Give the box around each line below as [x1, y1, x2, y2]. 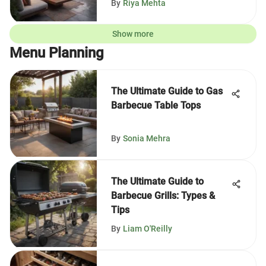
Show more [112, 29, 154, 39]
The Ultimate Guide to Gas [111, 85, 223, 97]
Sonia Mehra [123, 134, 170, 143]
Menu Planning [9, 45, 104, 61]
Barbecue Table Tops [111, 100, 201, 111]
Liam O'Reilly [123, 224, 172, 233]
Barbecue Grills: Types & [111, 190, 215, 201]
